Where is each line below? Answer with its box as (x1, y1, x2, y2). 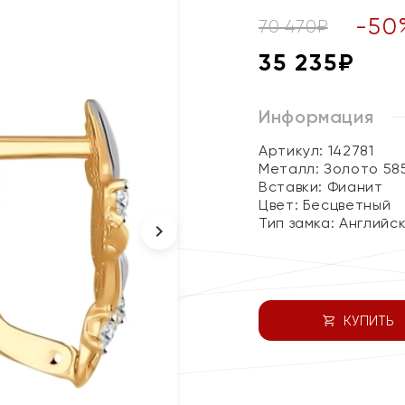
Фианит (326, 178, 383, 195)
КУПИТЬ (343, 313, 394, 328)
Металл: (259, 160, 325, 177)
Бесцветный (302, 196, 391, 213)
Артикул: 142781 (259, 142, 374, 159)
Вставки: (259, 178, 327, 195)
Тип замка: (259, 214, 340, 231)
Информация (259, 106, 374, 127)
